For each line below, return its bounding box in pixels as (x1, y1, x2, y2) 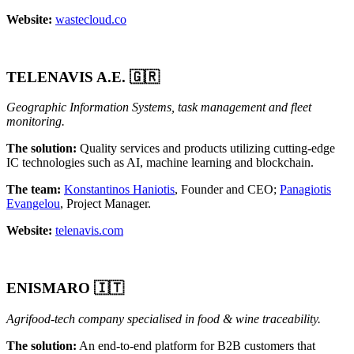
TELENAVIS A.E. (6, 68, 130, 85)
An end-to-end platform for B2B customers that (77, 338, 315, 352)
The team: (6, 183, 61, 197)
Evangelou (6, 197, 60, 211)
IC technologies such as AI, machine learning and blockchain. (6, 156, 314, 170)
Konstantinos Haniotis (64, 183, 175, 197)
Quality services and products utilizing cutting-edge (77, 141, 335, 156)
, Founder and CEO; (175, 183, 280, 197)
